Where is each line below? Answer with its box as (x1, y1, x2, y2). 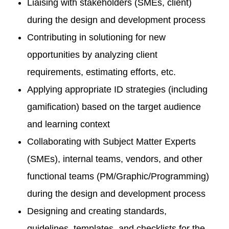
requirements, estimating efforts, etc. (27, 67, 176, 77)
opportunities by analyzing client (27, 50, 157, 60)
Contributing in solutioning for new (27, 32, 166, 42)
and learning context (27, 119, 110, 129)
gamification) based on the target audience (27, 102, 201, 112)
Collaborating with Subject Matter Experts (27, 136, 196, 147)
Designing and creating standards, (27, 206, 167, 216)
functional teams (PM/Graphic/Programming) (27, 171, 209, 181)
